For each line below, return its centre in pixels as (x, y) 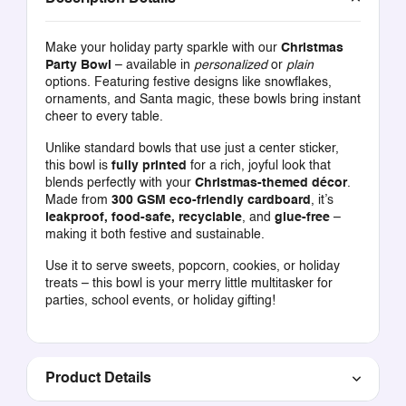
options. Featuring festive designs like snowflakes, (188, 82)
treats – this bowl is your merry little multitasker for (188, 283)
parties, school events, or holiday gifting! (160, 300)
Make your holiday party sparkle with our (163, 48)
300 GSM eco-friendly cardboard (211, 200)
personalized (230, 65)
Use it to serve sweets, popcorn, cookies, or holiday (192, 266)
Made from (78, 200)
